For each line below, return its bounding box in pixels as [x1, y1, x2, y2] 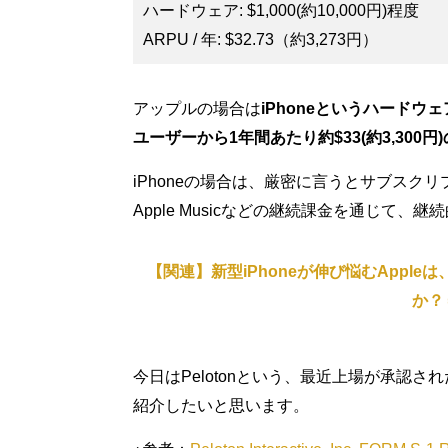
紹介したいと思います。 [133, 396, 309, 414]
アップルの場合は [133, 99, 261, 117]
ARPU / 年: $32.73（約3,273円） [143, 30, 378, 48]
